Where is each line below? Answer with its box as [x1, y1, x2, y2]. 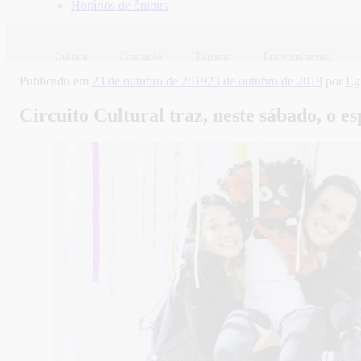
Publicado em [19, 73, 89, 88]
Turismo [195, 49, 231, 62]
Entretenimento [263, 49, 331, 62]
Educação [120, 49, 163, 62]
